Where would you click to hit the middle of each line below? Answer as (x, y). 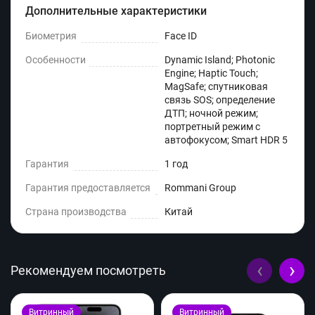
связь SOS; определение (220, 100)
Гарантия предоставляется (88, 188)
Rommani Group (200, 188)
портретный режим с (212, 127)
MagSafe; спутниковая (216, 87)
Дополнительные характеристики (116, 11)
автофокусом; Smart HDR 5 (226, 140)
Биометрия (51, 36)
